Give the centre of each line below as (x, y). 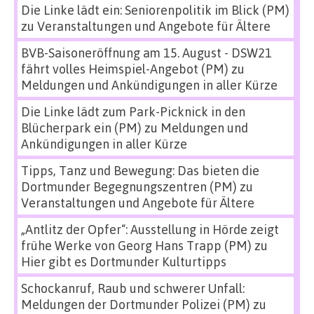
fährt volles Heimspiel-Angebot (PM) (125, 69)
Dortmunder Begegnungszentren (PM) (129, 186)
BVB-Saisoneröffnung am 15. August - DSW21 (146, 53)
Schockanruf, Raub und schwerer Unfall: (133, 288)
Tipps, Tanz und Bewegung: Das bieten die (140, 170)
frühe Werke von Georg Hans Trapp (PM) (136, 245)
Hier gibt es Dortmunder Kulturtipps (124, 261)
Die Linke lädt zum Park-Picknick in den (133, 111)
